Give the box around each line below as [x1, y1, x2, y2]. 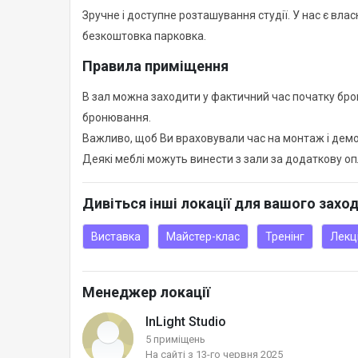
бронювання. [82, 111, 151, 125]
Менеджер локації [82, 284, 210, 301]
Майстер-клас [166, 230, 240, 244]
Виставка [91, 230, 141, 244]
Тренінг [265, 230, 304, 244]
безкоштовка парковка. [82, 30, 206, 43]
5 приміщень [145, 333, 205, 346]
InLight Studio [145, 314, 226, 330]
